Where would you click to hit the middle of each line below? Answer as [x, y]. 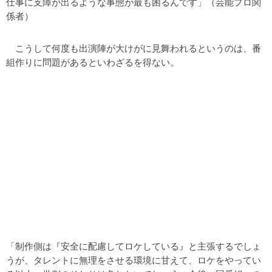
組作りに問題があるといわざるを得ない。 [93, 62]
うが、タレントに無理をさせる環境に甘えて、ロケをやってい [134, 260]
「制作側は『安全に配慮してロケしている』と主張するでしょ [134, 246]
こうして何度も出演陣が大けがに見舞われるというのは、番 [134, 48]
